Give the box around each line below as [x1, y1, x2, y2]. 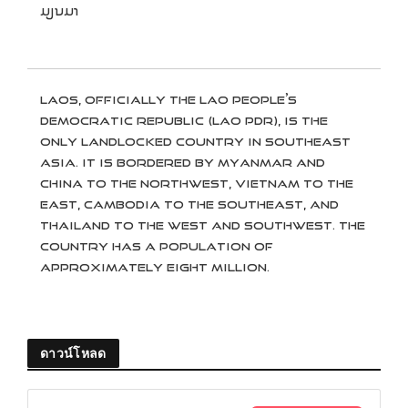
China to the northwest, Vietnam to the [40, 171, 353, 196]
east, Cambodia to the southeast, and [40, 192, 339, 217]
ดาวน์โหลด [40, 344, 107, 362]
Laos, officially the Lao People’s [40, 87, 297, 112]
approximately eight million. [40, 255, 273, 280]
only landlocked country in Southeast [40, 129, 351, 154]
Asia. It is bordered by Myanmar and [40, 150, 325, 175]
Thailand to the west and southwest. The [40, 213, 365, 238]
